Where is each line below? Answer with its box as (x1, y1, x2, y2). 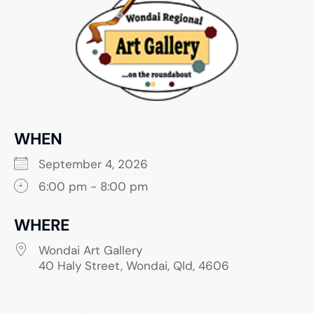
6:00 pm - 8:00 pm (39, 179, 148, 195)
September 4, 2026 (39, 156, 162, 172)
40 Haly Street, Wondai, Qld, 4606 (39, 258, 229, 274)
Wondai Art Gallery (39, 243, 142, 259)
